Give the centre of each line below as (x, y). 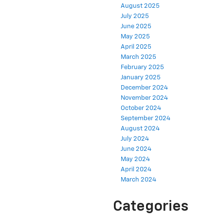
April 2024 (136, 170)
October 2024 (141, 109)
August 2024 (140, 129)
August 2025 (140, 6)
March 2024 (138, 180)
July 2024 (135, 139)
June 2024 (136, 149)
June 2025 (136, 27)
